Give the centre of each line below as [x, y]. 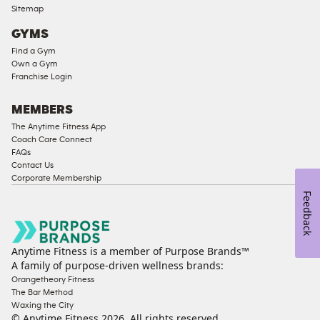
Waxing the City [42, 305]
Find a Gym [34, 50]
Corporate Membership [56, 177]
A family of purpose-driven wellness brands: [117, 266]
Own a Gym [35, 63]
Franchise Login [42, 76]
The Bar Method [42, 292]
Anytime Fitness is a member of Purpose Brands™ [130, 251]
